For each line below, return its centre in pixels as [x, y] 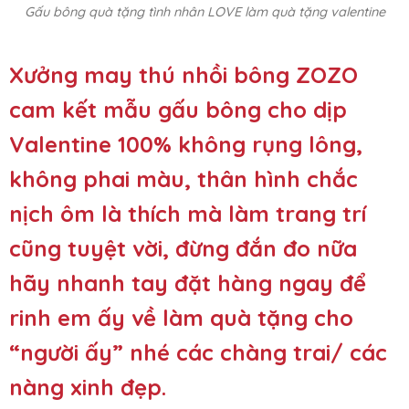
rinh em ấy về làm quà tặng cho [181, 318]
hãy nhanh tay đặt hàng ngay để [188, 283]
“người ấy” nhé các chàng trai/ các [198, 353]
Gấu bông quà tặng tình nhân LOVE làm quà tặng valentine [204, 12]
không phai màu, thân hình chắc [184, 179]
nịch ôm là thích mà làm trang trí [188, 214]
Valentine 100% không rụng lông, [186, 145]
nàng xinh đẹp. [88, 388]
